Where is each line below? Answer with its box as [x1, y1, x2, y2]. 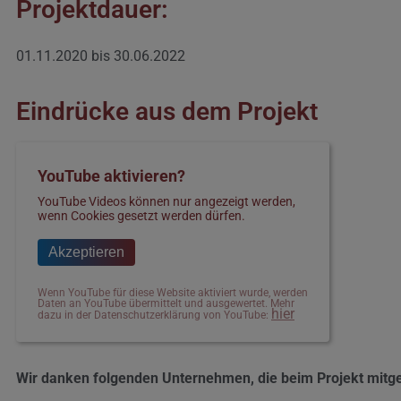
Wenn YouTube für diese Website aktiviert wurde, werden [38, 286, 308, 300]
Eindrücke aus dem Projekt [16, 97, 318, 127]
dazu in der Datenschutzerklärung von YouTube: [38, 309, 271, 322]
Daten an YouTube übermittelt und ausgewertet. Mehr [38, 297, 294, 311]
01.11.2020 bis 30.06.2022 [16, 47, 185, 65]
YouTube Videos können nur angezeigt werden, [38, 194, 295, 209]
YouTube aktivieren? [38, 166, 185, 186]
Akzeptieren [48, 244, 124, 260]
